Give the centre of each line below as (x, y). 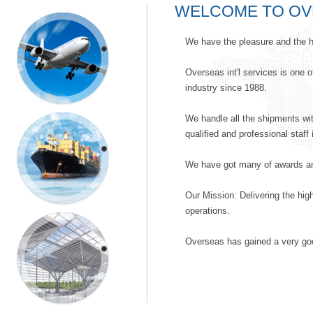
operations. (208, 211)
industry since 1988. (226, 88)
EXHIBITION (61, 237)
